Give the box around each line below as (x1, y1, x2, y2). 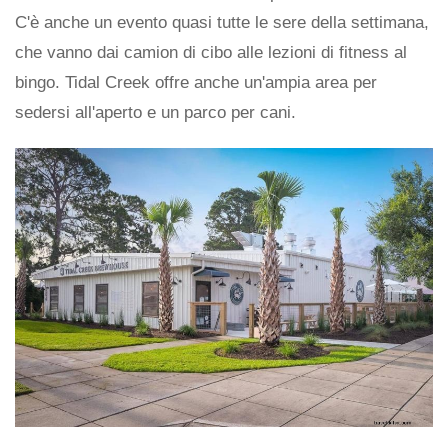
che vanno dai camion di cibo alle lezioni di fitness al (15, 43, 407, 63)
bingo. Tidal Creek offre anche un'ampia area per (15, 73, 377, 93)
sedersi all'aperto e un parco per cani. (15, 103, 296, 123)
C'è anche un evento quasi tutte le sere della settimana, (15, 13, 429, 33)
